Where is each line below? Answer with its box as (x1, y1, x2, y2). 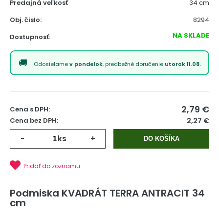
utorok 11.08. (164, 60, 201, 68)
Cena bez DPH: (10, 116, 58, 125)
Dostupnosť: (10, 32, 50, 42)
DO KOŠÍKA (143, 135, 179, 142)
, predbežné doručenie (102, 60, 165, 68)
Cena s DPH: (10, 105, 50, 114)
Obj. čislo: (10, 15, 42, 24)
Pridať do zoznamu (23, 161, 80, 170)
